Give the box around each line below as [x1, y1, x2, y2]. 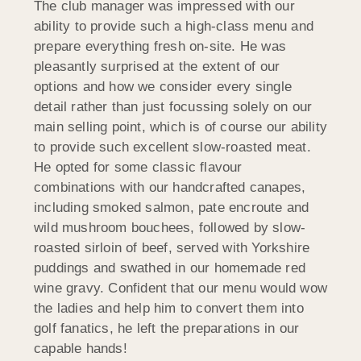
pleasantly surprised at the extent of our [34, 59, 280, 75]
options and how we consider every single [34, 79, 293, 95]
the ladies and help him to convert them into [34, 301, 304, 317]
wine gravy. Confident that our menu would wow [34, 280, 328, 297]
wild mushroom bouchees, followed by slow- [34, 220, 306, 236]
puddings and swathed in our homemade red [34, 260, 306, 276]
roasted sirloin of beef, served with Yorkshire [34, 240, 310, 256]
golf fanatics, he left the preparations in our [34, 321, 300, 337]
